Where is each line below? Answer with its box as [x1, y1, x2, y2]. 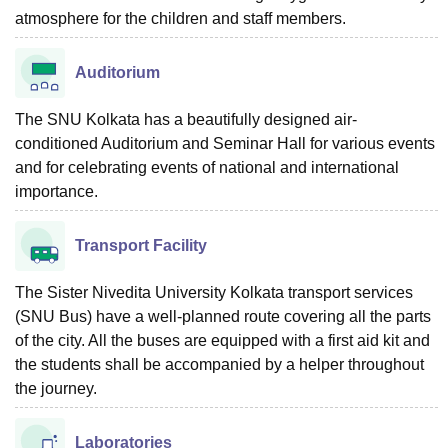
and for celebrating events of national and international [15, 158, 399, 176]
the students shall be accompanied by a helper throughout [15, 355, 424, 373]
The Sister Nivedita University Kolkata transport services [15, 283, 413, 301]
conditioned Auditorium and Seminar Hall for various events [15, 134, 435, 152]
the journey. [15, 379, 101, 397]
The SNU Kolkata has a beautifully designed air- [15, 110, 357, 128]
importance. [15, 182, 98, 200]
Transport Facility [75, 236, 207, 254]
